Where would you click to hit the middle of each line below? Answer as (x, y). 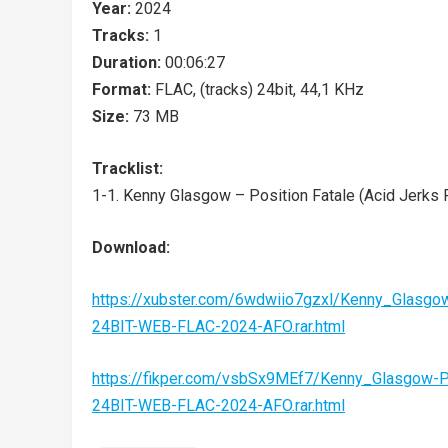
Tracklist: (127, 168)
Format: (123, 89)
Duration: (128, 62)
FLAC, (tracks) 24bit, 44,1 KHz (259, 89)
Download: (131, 247)
